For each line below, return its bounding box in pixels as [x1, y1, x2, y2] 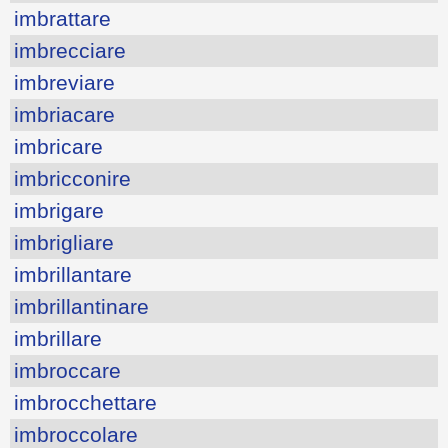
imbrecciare [14, 38, 126, 62]
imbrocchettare [14, 390, 157, 414]
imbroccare [14, 358, 121, 382]
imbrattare [14, 6, 111, 30]
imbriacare [14, 102, 115, 126]
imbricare [14, 134, 103, 158]
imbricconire [14, 166, 131, 190]
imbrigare [14, 198, 104, 222]
